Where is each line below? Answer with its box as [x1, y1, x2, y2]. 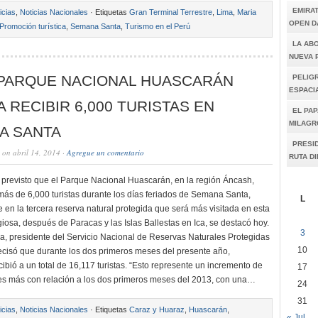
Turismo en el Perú [125, 22, 190, 31]
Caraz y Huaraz [129, 305, 185, 314]
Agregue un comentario [67, 147, 144, 158]
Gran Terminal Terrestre [129, 8, 212, 16]
